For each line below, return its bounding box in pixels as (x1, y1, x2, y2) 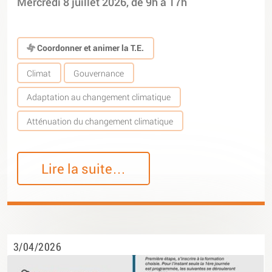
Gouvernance (73, 67, 124, 79)
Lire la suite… (41, 159, 126, 177)
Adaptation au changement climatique (27, 91, 171, 103)
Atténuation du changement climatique (27, 115, 174, 127)
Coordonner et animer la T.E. (35, 42, 144, 54)
